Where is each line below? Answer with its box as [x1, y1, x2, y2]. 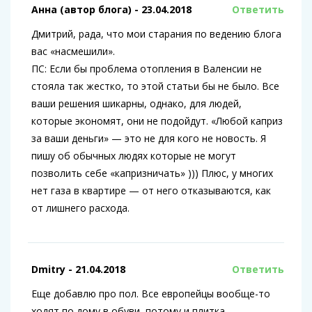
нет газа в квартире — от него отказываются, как [31, 184, 271, 198]
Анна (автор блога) [31, 3, 132, 17]
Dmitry [31, 263, 65, 276]
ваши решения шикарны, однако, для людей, [31, 97, 242, 111]
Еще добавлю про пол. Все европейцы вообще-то [31, 287, 270, 301]
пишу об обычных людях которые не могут [31, 149, 236, 163]
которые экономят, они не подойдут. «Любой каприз [31, 114, 283, 128]
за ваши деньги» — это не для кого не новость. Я [31, 132, 266, 146]
